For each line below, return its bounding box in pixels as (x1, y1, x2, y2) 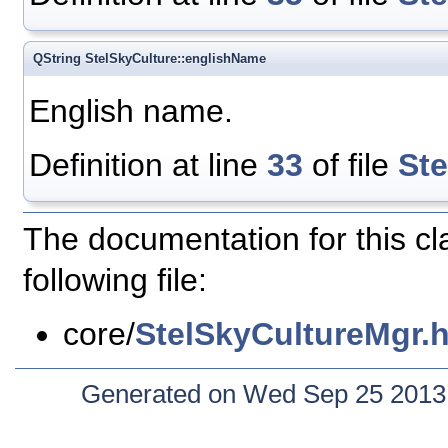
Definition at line (29, 146, 267, 183)
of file (303, 146, 398, 183)
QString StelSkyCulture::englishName (33, 50, 266, 66)
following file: (23, 262, 207, 299)
